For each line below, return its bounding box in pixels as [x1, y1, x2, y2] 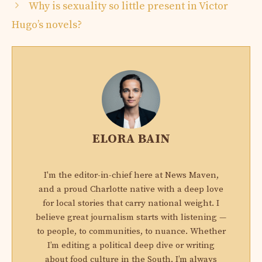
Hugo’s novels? [12, 18, 82, 32]
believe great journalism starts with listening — [36, 211, 226, 223]
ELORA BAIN [92, 130, 170, 147]
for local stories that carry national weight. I [43, 197, 219, 209]
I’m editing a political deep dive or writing [47, 239, 215, 251]
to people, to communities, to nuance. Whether [36, 225, 226, 237]
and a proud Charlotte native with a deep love [39, 183, 223, 195]
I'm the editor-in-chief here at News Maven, [43, 169, 219, 181]
